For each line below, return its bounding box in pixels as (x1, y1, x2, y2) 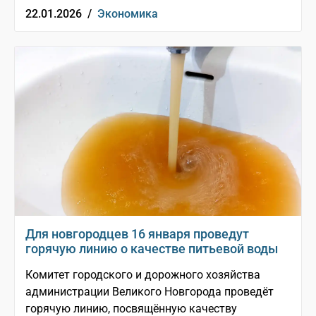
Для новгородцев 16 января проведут (25, 226, 249, 242)
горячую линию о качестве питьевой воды (25, 241, 278, 257)
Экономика (97, 7, 158, 21)
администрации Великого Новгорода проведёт (25, 285, 274, 299)
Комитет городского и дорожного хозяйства (25, 268, 260, 282)
